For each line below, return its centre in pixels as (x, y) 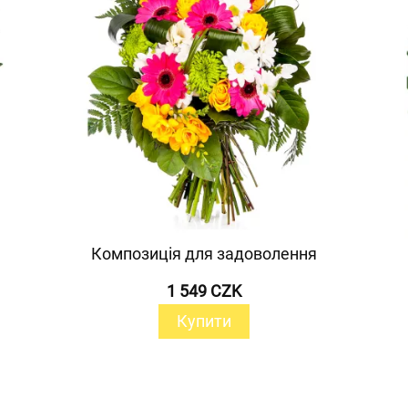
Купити (204, 321)
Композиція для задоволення (204, 253)
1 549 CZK (204, 291)
